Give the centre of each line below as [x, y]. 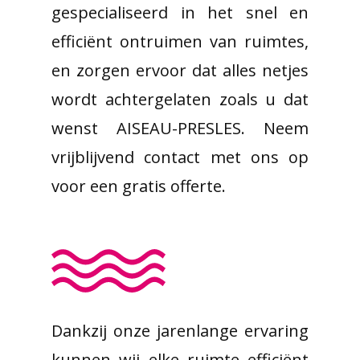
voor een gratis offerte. [139, 186]
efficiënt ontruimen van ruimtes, [180, 41]
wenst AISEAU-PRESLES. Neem [180, 128]
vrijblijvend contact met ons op [180, 157]
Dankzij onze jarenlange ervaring [180, 331]
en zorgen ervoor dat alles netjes [180, 70]
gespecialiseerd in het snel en [180, 12]
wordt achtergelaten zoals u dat [180, 99]
